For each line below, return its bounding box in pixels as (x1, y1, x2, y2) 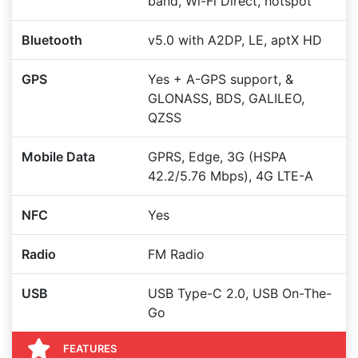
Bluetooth (22, 32, 82, 48)
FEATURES (63, 341, 117, 355)
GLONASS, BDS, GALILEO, (148, 90, 304, 106)
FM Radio (148, 246, 205, 262)
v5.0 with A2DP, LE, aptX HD (148, 32, 322, 48)
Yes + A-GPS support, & (148, 71, 293, 87)
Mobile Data (22, 149, 95, 165)
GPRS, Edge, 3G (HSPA (148, 149, 287, 165)
